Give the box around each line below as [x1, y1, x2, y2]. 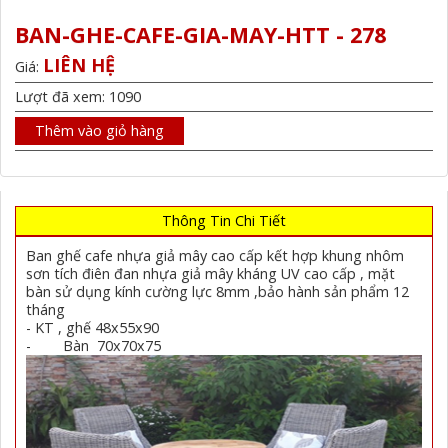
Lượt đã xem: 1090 [15, 87, 142, 107]
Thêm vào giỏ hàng [35, 121, 165, 141]
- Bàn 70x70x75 [26, 335, 162, 355]
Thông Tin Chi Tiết [162, 210, 286, 230]
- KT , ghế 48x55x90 [26, 317, 160, 337]
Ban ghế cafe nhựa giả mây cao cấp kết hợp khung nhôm [26, 245, 405, 265]
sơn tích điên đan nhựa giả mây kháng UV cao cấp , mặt [26, 263, 396, 283]
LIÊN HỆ [43, 53, 116, 78]
